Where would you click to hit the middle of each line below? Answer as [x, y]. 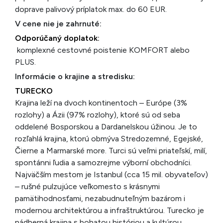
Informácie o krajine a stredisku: [75, 76]
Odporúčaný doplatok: [57, 38]
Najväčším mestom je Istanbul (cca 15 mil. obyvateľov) [111, 174]
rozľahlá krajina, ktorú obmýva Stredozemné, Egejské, [109, 139]
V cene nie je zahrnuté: [58, 24]
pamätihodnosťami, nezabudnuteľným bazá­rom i [100, 198]
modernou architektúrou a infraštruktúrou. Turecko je [110, 210]
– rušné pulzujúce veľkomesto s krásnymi [87, 186]
